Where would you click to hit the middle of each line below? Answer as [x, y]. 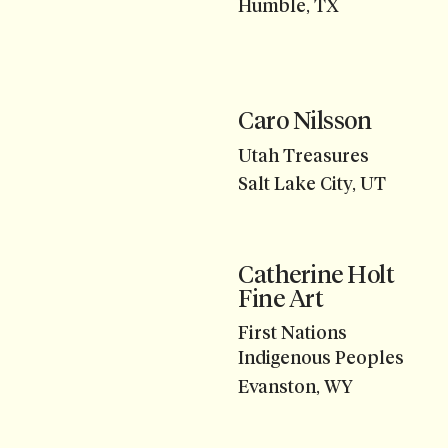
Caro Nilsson [305, 121]
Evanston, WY [295, 386]
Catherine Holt [316, 274]
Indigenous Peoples [321, 358]
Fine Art [281, 298]
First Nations [292, 333]
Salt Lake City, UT [312, 184]
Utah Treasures [303, 155]
